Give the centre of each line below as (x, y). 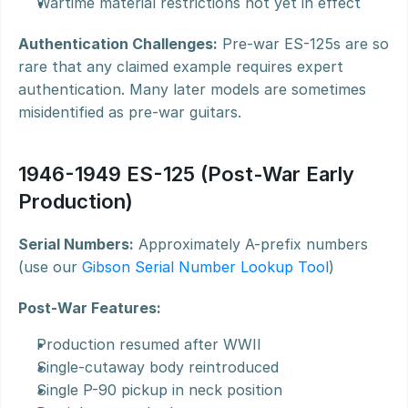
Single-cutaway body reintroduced (158, 367)
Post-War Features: (90, 308)
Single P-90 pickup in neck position (159, 390)
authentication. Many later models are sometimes (192, 89)
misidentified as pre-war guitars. (130, 112)
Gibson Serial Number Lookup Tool (205, 267)
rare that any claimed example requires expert (181, 66)
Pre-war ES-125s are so (303, 44)
